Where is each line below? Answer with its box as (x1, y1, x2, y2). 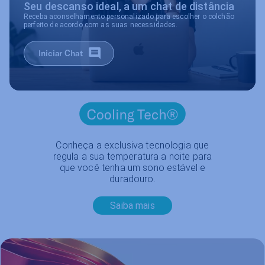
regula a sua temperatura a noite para (53, 150, 212, 162)
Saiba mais (110, 199, 155, 211)
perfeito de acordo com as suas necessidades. (24, 20, 178, 29)
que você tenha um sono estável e (59, 161, 206, 173)
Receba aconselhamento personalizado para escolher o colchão (24, 12, 234, 21)
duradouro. (109, 173, 156, 185)
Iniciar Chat (38, 47, 83, 58)
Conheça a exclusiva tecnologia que (56, 139, 209, 151)
